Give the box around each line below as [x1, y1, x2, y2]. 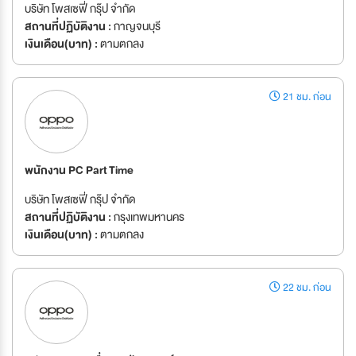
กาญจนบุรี [111, 17, 161, 37]
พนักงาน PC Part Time [25, 161, 133, 180]
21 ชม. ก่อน [281, 88, 331, 106]
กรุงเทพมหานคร [111, 207, 184, 227]
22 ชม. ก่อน [281, 279, 331, 297]
